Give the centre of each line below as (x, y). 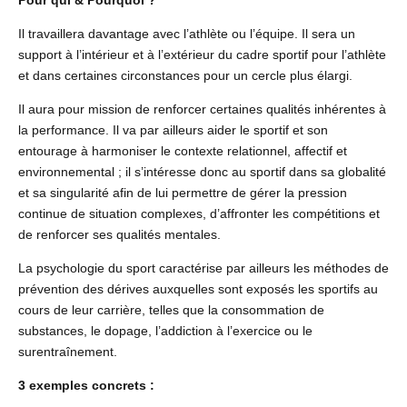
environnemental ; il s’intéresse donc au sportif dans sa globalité (202, 172)
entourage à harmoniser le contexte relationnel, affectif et (183, 151)
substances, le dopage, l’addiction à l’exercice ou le (165, 331)
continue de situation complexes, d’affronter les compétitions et (199, 214)
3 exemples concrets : (86, 386)
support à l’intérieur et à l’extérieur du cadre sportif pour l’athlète (202, 55)
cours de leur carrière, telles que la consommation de (171, 310)
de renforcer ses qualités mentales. (119, 235)
